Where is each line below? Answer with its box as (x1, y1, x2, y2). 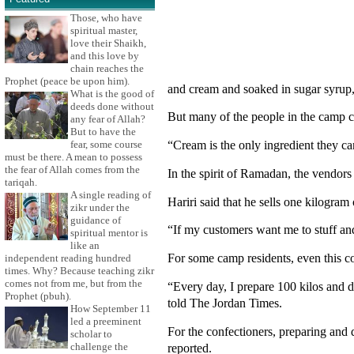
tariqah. (5, 176, 37, 189)
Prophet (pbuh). (5, 290, 71, 303)
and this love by (70, 50, 139, 62)
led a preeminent (70, 315, 141, 328)
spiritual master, (70, 24, 137, 37)
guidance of (70, 214, 121, 227)
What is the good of (70, 88, 154, 100)
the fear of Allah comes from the (5, 164, 140, 176)
